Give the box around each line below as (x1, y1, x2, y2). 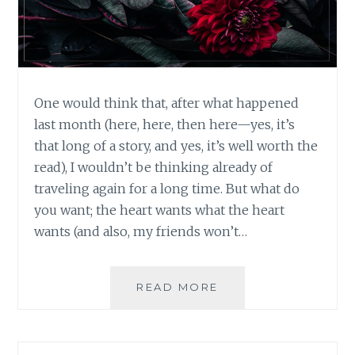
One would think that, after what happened (34, 94, 300, 111)
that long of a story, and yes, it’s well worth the (34, 137, 319, 154)
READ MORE (136, 280, 219, 293)
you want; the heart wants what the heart (34, 201, 285, 218)
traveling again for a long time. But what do (34, 180, 300, 197)
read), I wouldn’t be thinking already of (34, 158, 273, 175)
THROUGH (217, 314, 286, 327)
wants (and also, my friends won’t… (34, 223, 248, 239)
